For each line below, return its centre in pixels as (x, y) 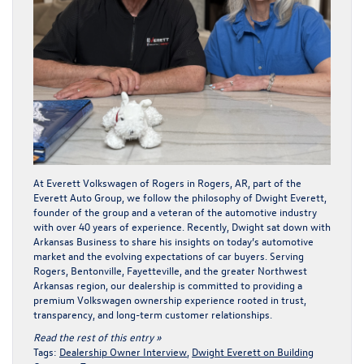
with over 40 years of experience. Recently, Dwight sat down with (182, 226)
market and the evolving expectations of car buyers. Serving (169, 255)
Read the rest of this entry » (97, 336)
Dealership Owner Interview (123, 351)
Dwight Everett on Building (253, 351)
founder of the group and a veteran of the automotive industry (175, 211)
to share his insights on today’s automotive (215, 240)
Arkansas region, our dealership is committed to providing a (168, 284)
